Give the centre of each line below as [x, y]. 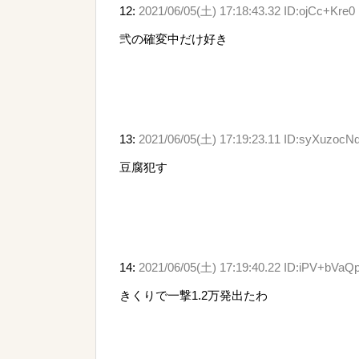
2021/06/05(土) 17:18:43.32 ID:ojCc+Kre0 [247, 10]
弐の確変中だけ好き [173, 38]
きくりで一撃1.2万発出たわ [194, 295]
